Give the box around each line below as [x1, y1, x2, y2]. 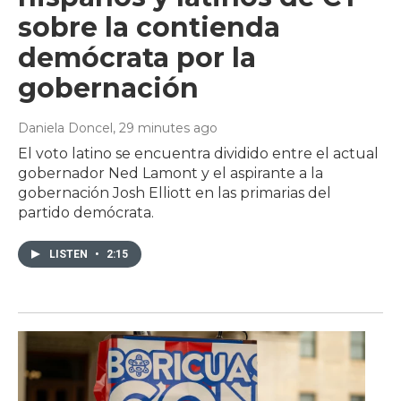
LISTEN [49, 247, 90, 260]
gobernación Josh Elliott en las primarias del [18, 183, 331, 201]
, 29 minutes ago [113, 119, 218, 136]
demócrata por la [18, 40, 256, 74]
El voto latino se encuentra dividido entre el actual [18, 144, 379, 162]
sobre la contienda [18, 10, 280, 44]
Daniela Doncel [18, 119, 113, 136]
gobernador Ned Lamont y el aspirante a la [18, 164, 323, 182]
